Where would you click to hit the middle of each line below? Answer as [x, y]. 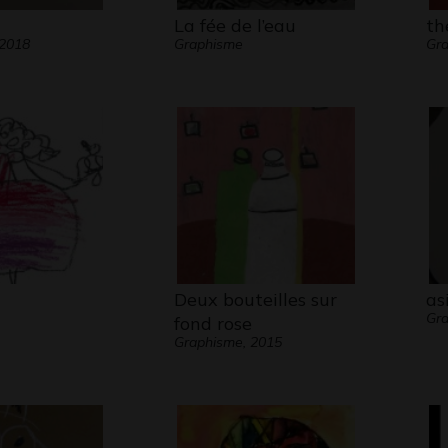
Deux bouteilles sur [255, 299]
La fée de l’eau [234, 25]
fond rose [212, 323]
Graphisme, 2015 [227, 342]
